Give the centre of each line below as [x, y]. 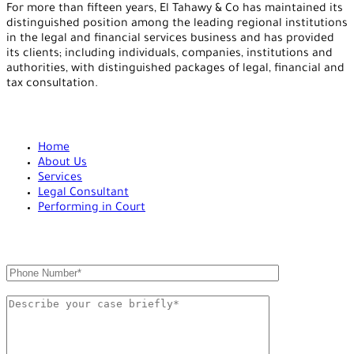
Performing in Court [92, 208]
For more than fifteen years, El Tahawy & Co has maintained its [175, 9]
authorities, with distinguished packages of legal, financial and [175, 70]
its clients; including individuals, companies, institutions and [169, 55]
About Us [62, 163]
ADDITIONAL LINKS [58, 117]
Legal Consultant [83, 193]
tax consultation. [52, 85]
